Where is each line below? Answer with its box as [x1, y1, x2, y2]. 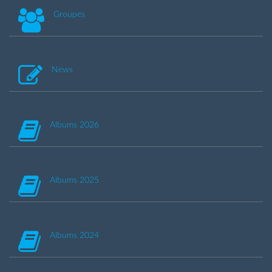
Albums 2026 [50, 120, 99, 129]
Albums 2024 [50, 231, 99, 240]
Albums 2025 [50, 175, 99, 185]
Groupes [53, 10, 85, 19]
